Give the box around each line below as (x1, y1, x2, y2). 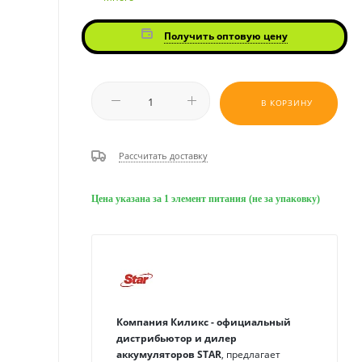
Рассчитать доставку (119, 149, 208, 162)
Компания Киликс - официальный (116, 314, 291, 329)
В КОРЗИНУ (261, 96, 313, 108)
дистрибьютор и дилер (116, 330, 237, 345)
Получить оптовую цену (164, 29, 288, 43)
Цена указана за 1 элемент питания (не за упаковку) (91, 192, 320, 204)
